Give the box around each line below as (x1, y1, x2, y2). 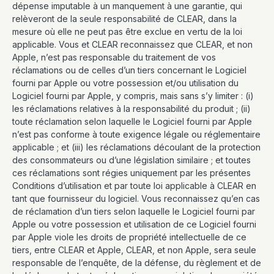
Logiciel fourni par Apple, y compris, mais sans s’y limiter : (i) (12, 91, 254, 101)
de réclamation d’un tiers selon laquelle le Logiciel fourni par (12, 206, 255, 217)
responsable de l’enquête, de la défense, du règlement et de (12, 257, 261, 268)
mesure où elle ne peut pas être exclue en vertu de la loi (12, 26, 242, 37)
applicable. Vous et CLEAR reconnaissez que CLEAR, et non (12, 39, 253, 50)
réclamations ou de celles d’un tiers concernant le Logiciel (12, 65, 246, 75)
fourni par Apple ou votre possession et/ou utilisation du (12, 78, 239, 88)
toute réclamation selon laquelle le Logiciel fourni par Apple (12, 116, 252, 127)
